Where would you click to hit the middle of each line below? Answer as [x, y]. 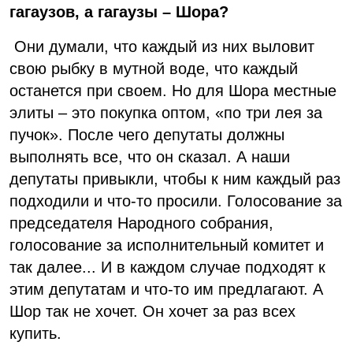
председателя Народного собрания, [141, 223]
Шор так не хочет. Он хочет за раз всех [152, 311]
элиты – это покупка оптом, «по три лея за [166, 112]
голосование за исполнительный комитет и [167, 245]
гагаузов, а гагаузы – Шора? [119, 11]
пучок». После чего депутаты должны [147, 134]
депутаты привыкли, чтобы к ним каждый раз [175, 178]
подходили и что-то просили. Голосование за [176, 201]
